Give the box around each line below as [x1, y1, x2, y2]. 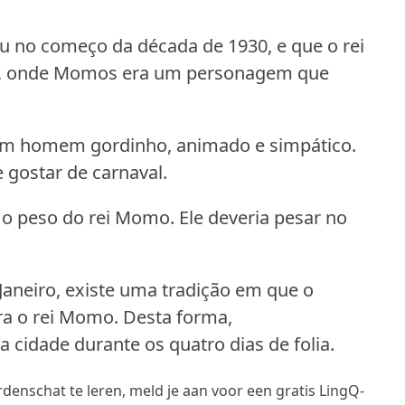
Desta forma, [123, 304, 232, 329]
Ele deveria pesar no [179, 204, 347, 230]
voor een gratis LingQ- [208, 380, 364, 400]
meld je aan [129, 380, 208, 400]
